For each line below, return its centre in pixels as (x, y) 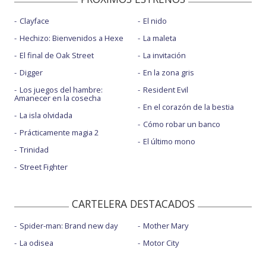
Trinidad (34, 150)
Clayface (34, 21)
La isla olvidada (46, 115)
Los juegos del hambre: (61, 90)
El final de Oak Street (57, 56)
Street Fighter (44, 167)
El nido (155, 21)
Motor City (161, 243)
